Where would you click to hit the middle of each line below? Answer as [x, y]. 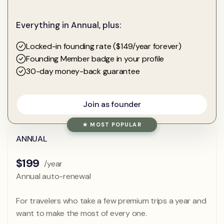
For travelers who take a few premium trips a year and [111, 201]
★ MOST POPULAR [112, 125]
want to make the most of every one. [81, 213]
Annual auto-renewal [53, 176]
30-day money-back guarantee [83, 71]
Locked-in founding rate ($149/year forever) [104, 46]
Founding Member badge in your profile [95, 59]
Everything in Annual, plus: [69, 25]
